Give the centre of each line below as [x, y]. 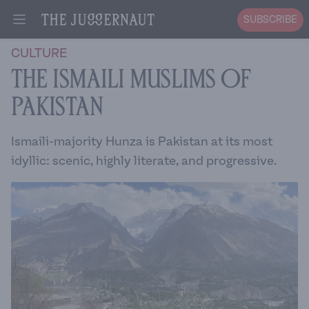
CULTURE [39, 53]
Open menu [49, 27]
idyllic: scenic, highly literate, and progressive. [144, 161]
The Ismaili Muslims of [131, 80]
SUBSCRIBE [270, 20]
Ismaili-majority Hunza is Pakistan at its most [142, 142]
